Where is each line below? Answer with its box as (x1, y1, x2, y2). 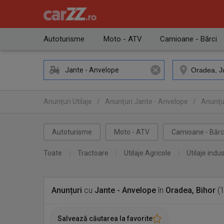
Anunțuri (51, 185, 82, 195)
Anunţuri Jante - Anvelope (105, 97, 188, 105)
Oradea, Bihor (165, 185, 215, 195)
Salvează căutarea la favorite (57, 214, 152, 222)
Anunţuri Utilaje (43, 97, 92, 105)
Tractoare (77, 149, 108, 157)
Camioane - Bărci (160, 34, 217, 43)
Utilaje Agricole (124, 149, 171, 157)
